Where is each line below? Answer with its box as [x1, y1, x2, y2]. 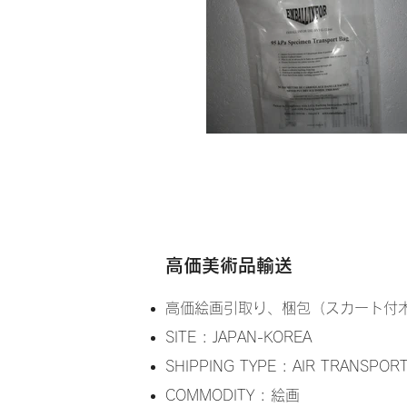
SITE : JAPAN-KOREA [165, 330, 312, 344]
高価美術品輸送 [165, 256, 293, 274]
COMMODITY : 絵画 [165, 388, 300, 402]
